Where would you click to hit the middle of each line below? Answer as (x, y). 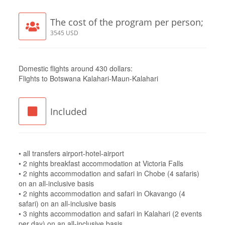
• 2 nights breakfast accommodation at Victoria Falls (101, 163)
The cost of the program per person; (127, 22)
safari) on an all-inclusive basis (67, 203)
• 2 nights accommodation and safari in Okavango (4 (102, 193)
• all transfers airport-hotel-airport (72, 153)
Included (69, 111)
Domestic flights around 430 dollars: (76, 68)
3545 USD (64, 32)
